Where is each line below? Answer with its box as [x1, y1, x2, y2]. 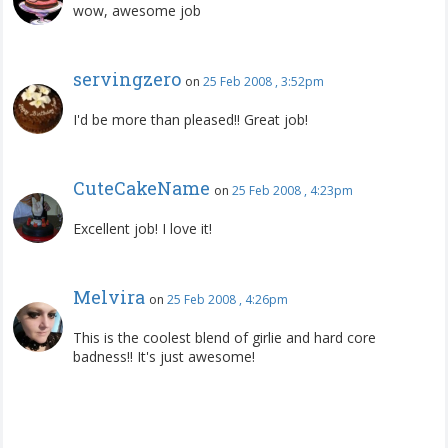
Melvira [73, 284, 145, 309]
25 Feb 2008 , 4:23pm [232, 181, 353, 199]
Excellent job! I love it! [73, 218, 212, 238]
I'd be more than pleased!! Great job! [73, 109, 308, 129]
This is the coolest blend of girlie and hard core [73, 327, 376, 347]
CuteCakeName [73, 175, 210, 200]
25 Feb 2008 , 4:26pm [167, 290, 288, 308]
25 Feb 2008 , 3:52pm [203, 72, 324, 90]
